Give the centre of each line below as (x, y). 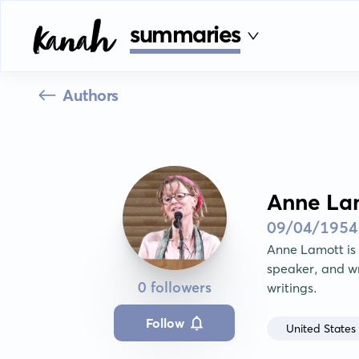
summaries (186, 34)
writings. (292, 288)
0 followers (174, 287)
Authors (91, 95)
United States (321, 328)
